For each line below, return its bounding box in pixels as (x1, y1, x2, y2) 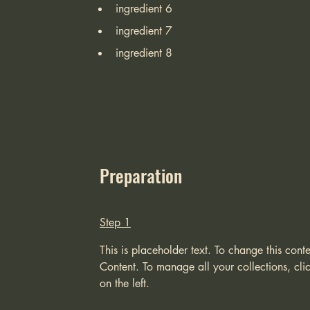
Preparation (100, 162, 182, 189)
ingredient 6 (116, 1, 172, 16)
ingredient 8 (116, 46, 172, 60)
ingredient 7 (116, 24, 172, 38)
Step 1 (100, 215, 131, 230)
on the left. (100, 276, 149, 291)
